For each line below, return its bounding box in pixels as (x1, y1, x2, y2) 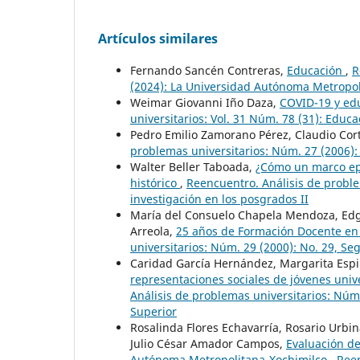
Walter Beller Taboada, (130, 158, 256, 174)
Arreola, (130, 223, 176, 239)
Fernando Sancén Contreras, (130, 62, 287, 78)
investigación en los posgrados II (130, 190, 309, 207)
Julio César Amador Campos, (130, 335, 286, 351)
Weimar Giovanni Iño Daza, (130, 94, 280, 110)
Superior (130, 303, 177, 319)
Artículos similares (98, 29, 218, 47)
